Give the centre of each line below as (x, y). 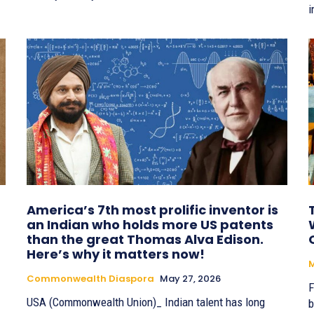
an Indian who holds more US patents (150, 224)
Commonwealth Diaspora (90, 278)
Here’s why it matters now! (116, 254)
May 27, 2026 (190, 278)
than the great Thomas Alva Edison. (145, 239)
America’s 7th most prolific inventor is (152, 210)
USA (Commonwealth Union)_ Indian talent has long (146, 302)
